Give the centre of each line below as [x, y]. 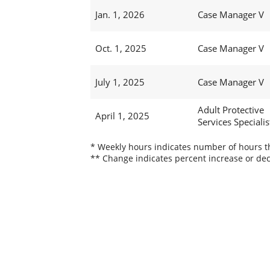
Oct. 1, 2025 [121, 49]
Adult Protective [231, 110]
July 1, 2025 [120, 82]
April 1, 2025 [122, 116]
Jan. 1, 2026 [120, 15]
